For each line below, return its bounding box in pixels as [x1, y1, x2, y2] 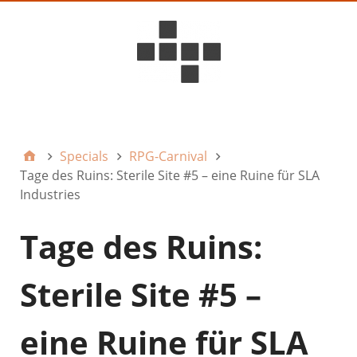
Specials [60, 147, 108, 165]
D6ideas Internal [147, 108, 238, 125]
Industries [20, 185, 80, 203]
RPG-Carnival [129, 147, 207, 165]
